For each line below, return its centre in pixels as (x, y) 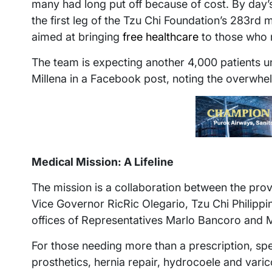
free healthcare (161, 37)
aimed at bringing (77, 37)
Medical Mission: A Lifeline (103, 162)
